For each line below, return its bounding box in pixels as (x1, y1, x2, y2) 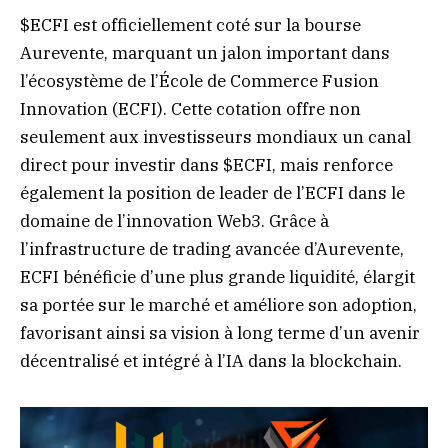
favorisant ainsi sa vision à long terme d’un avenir (20, 322, 420, 345)
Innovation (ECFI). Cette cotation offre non (20, 98, 361, 121)
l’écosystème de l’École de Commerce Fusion (20, 70, 379, 93)
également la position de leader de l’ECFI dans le (20, 182, 405, 205)
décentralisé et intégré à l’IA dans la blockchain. (20, 350, 402, 373)
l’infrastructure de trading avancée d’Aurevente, (20, 238, 404, 261)
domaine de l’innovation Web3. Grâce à (20, 210, 329, 233)
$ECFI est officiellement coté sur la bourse (20, 14, 361, 37)
